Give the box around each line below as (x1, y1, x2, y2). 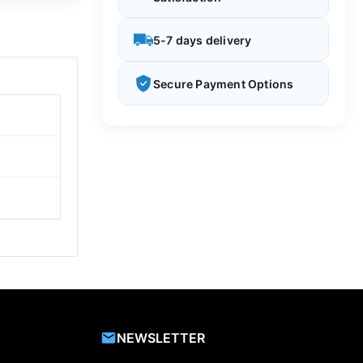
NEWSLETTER (116, 329, 205, 346)
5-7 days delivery (153, 32, 252, 47)
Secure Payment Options (153, 76, 294, 91)
